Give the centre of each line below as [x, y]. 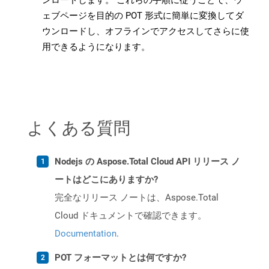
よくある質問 [79, 128]
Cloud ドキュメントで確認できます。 [131, 216]
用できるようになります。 [96, 47]
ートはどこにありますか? [106, 180]
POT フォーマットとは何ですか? [120, 258]
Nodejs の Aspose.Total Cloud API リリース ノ [147, 162]
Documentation [86, 234]
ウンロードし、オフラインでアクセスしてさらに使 [146, 32]
